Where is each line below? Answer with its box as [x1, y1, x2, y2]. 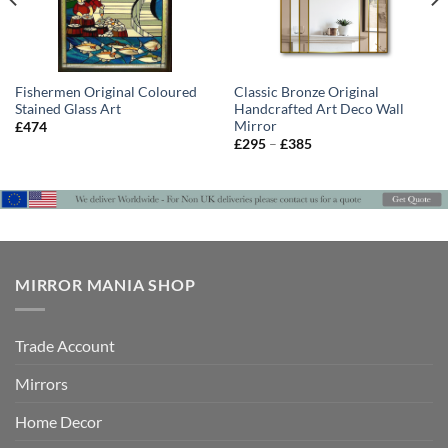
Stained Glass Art [14, 100, 121, 117]
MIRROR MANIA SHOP [15, 275, 196, 295]
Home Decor [15, 411, 102, 431]
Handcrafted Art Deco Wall [233, 100, 404, 117]
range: [310, 148, 350, 165]
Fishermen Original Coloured [14, 83, 197, 100]
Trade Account [15, 335, 115, 355]
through [310, 174, 361, 191]
